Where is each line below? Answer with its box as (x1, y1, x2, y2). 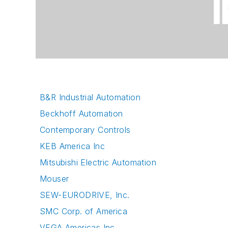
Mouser (40, 174, 69, 184)
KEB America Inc (40, 141, 105, 152)
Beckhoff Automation (40, 108, 123, 119)
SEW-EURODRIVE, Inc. (40, 190, 130, 201)
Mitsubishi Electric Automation (40, 157, 156, 168)
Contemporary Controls (40, 125, 131, 135)
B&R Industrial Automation (40, 92, 140, 103)
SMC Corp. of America (40, 206, 127, 217)
